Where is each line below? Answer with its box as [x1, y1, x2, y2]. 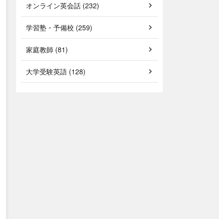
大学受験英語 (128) [26, 66, 86, 76]
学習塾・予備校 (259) [26, 22, 92, 32]
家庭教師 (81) [26, 44, 68, 54]
